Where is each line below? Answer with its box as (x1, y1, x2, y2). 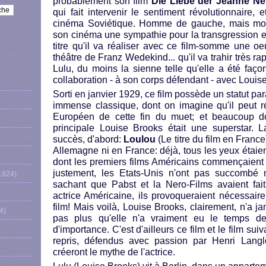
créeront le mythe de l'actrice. (53, 247, 175, 257)
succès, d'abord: (53, 134, 124, 144)
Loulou (123, 134, 156, 144)
